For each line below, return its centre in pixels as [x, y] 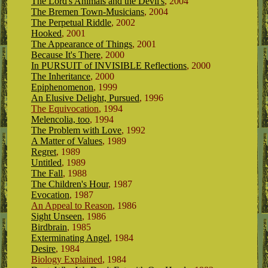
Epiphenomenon [62, 87]
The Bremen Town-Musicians [88, 12]
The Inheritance [61, 76]
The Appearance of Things [82, 44]
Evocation [50, 195]
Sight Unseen [57, 216]
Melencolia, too [60, 119]
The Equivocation [65, 109]
